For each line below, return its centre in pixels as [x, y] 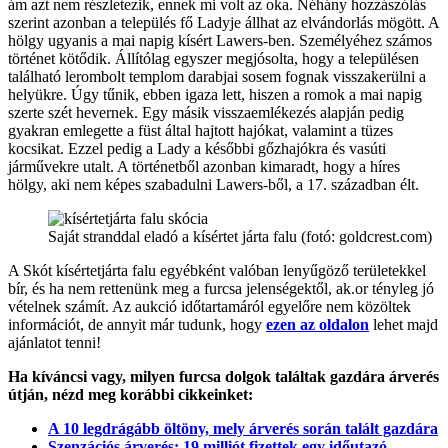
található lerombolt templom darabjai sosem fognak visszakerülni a [217, 77]
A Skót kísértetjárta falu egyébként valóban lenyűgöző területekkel [217, 271]
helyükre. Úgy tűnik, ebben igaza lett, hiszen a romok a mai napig [215, 95]
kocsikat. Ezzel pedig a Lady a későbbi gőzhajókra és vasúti [197, 149]
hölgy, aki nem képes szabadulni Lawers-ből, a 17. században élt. [213, 185]
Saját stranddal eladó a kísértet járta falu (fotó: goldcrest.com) [240, 237]
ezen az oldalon [317, 325]
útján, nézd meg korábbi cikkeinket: [132, 395]
